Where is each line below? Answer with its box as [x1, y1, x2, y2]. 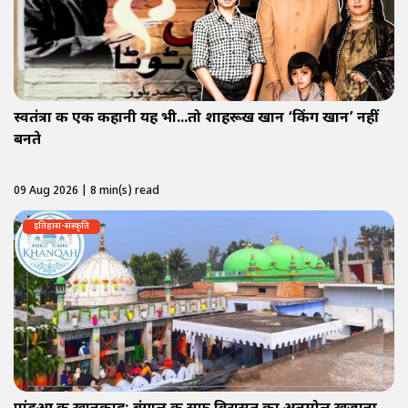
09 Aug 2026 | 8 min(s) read [14, 184, 159, 199]
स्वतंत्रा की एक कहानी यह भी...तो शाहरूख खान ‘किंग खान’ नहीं [14, 109, 379, 129]
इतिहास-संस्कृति [34, 220, 89, 233]
